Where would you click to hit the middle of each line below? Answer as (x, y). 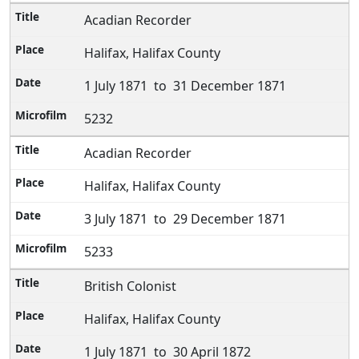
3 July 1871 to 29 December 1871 (186, 219)
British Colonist (131, 286)
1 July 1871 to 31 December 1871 (186, 86)
